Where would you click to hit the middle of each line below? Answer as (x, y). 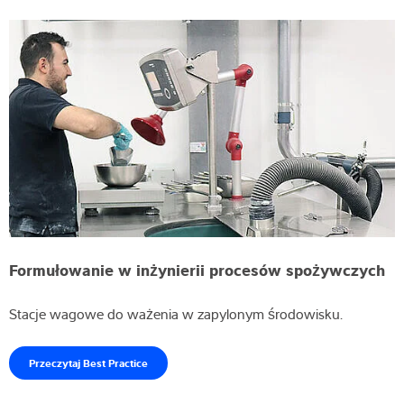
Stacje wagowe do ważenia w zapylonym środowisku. (178, 314)
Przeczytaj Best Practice (88, 363)
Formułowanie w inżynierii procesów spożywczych (197, 269)
